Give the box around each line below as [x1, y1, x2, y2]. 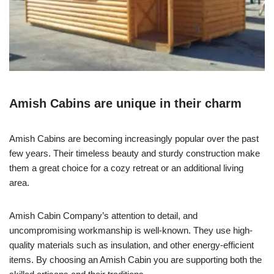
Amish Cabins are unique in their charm [9, 97, 242, 111]
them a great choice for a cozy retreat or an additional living [9, 163, 243, 174]
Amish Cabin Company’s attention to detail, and [9, 210, 198, 221]
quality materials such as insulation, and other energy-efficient [9, 240, 254, 251]
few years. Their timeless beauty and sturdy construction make [9, 148, 260, 159]
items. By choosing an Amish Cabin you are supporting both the [9, 254, 262, 265]
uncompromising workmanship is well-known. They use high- [9, 225, 253, 236]
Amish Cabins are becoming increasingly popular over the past [9, 133, 259, 144]
